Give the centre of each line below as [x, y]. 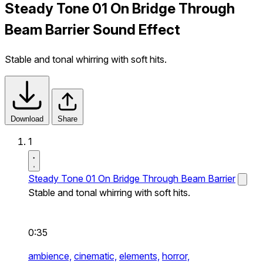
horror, [176, 256]
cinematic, [95, 256]
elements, [139, 256]
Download [27, 119]
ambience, [50, 256]
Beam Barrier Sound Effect [92, 29]
